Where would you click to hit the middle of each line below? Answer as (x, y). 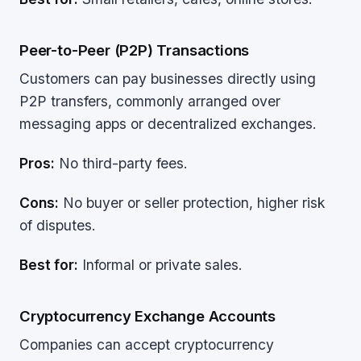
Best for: (49, 265)
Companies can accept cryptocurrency (147, 344)
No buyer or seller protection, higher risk (192, 203)
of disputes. (58, 225)
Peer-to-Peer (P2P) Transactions (135, 50)
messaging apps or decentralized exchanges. (168, 124)
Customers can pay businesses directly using (168, 79)
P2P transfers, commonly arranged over (150, 101)
